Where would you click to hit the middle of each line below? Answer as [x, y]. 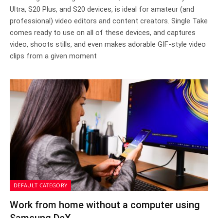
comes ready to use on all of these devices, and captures [103, 32]
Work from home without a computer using [105, 205]
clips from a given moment [53, 56]
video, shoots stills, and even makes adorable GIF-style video [108, 44]
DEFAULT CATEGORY [41, 185]
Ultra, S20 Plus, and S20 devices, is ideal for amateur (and [102, 9]
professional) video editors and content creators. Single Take [109, 21]
